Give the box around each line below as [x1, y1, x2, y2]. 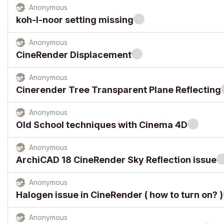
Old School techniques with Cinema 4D [16, 119, 187, 130]
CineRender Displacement [16, 49, 131, 60]
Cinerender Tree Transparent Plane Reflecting [16, 84, 221, 95]
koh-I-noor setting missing [16, 14, 133, 25]
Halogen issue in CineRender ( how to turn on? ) [16, 189, 223, 200]
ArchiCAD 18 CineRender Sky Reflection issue [16, 154, 216, 165]
